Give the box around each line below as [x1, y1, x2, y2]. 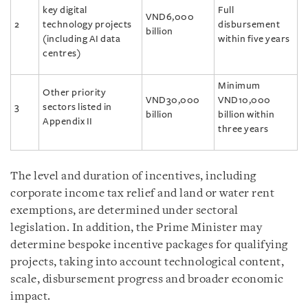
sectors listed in [43, 101, 112, 112]
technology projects [43, 19, 132, 30]
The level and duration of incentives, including [10, 170, 256, 182]
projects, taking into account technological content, [10, 256, 284, 268]
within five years [218, 33, 290, 44]
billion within [218, 109, 274, 120]
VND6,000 [146, 11, 194, 22]
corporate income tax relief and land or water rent [10, 187, 274, 199]
